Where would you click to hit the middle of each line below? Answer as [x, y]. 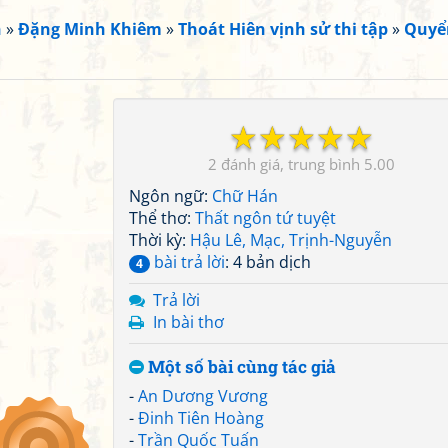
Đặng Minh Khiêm [90, 29]
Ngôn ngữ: [170, 196]
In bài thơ [188, 322]
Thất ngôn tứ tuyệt [265, 218]
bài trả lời [187, 262]
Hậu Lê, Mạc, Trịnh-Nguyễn [291, 240]
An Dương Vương [203, 396]
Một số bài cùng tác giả [240, 366]
